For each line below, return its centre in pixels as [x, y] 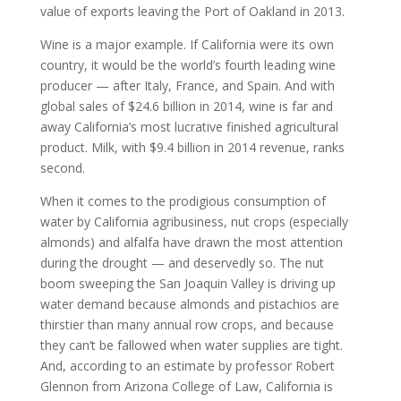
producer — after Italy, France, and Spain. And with [187, 85]
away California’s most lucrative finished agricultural [189, 127]
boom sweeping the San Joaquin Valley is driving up [188, 283]
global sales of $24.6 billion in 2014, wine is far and [186, 106]
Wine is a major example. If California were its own [187, 44]
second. [62, 168]
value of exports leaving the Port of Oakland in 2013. [192, 11]
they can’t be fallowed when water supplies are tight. [191, 345]
